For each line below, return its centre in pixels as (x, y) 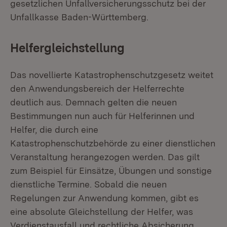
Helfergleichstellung (67, 48)
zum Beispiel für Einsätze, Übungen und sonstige (111, 171)
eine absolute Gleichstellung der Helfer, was (102, 212)
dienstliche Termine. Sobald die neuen (88, 184)
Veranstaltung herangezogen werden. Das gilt (105, 157)
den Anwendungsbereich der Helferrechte (97, 88)
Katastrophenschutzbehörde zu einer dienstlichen (113, 143)
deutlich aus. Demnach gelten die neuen (93, 102)
